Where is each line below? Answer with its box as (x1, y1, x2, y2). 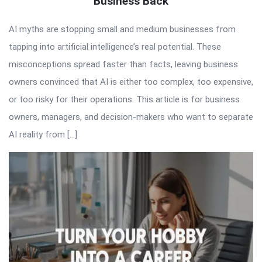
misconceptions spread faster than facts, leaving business (9, 58, 238, 70)
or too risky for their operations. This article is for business (9, 94, 240, 105)
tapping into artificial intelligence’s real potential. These (9, 41, 221, 52)
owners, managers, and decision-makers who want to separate (9, 111, 253, 122)
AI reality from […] (9, 129, 77, 140)
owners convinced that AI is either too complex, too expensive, (9, 76, 253, 87)
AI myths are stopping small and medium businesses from (9, 23, 236, 35)
